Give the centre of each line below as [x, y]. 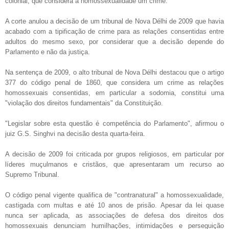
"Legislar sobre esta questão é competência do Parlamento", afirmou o [114, 123]
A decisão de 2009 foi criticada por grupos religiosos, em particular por [114, 154]
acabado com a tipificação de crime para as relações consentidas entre [114, 31]
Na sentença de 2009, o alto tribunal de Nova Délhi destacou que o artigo [114, 72]
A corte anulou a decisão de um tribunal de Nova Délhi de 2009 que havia [114, 21]
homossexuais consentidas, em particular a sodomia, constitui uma [114, 93]
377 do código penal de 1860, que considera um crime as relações [114, 82]
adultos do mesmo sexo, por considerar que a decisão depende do [114, 41]
